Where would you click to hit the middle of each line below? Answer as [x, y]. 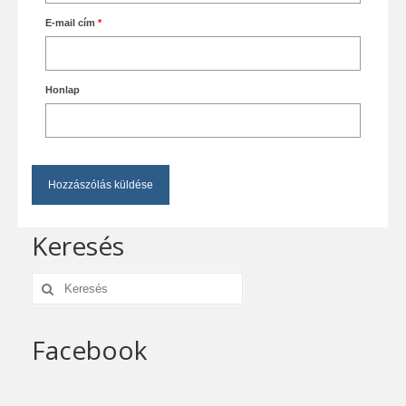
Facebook [89, 350]
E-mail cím [72, 23]
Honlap [63, 90]
